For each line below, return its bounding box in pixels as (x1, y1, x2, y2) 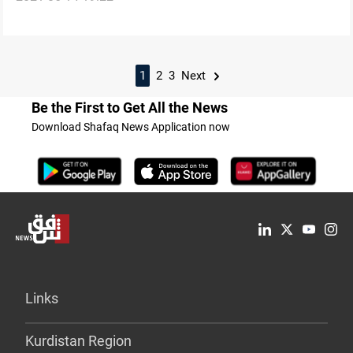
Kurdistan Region (25, 333, 132, 350)
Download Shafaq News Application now (32, 121, 230, 134)
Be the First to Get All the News (32, 99, 228, 117)
